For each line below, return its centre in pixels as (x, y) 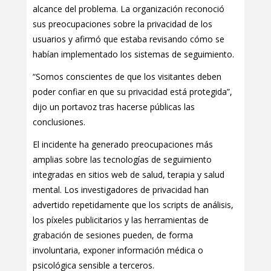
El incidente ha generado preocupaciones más (123, 145)
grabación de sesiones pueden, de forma (113, 235)
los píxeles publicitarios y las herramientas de (121, 220)
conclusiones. (59, 122)
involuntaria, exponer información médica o (118, 250)
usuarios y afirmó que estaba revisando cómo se (129, 39)
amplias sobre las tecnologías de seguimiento (122, 160)
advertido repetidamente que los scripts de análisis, (133, 205)
